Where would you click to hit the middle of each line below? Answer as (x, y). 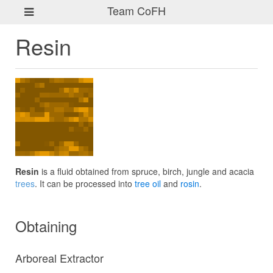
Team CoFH (136, 10)
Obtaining (46, 226)
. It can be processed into (85, 183)
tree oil (148, 183)
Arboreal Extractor (59, 258)
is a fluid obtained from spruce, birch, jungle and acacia (147, 171)
